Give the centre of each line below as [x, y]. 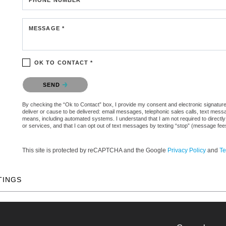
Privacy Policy [187, 150]
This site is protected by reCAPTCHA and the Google [95, 150]
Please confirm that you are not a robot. [80, 79]
